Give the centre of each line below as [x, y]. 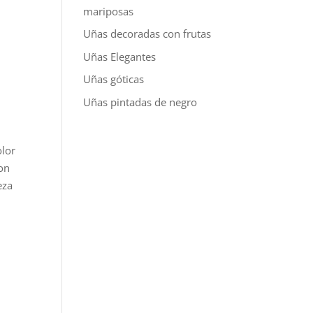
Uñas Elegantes [120, 56]
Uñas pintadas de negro [140, 102]
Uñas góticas [114, 79]
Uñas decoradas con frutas [147, 34]
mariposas [109, 11]
